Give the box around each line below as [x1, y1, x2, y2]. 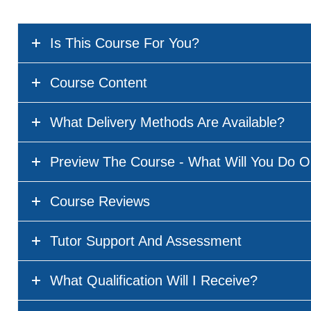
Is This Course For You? [50, 35, 199, 51]
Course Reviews [50, 193, 150, 209]
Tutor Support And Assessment [50, 233, 242, 249]
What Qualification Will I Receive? [50, 272, 258, 288]
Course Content [50, 74, 147, 90]
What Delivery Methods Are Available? [50, 114, 285, 130]
